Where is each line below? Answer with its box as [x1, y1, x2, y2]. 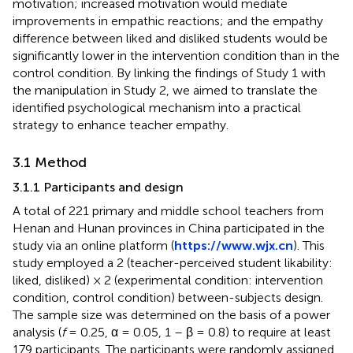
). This [293, 237, 325, 253]
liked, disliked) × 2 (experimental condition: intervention [13, 272, 323, 288]
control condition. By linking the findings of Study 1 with [13, 65, 325, 80]
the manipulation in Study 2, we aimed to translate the [13, 82, 318, 98]
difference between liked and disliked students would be [13, 30, 328, 46]
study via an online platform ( [13, 237, 174, 253]
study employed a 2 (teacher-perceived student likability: [13, 255, 333, 270]
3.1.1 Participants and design [13, 179, 184, 195]
